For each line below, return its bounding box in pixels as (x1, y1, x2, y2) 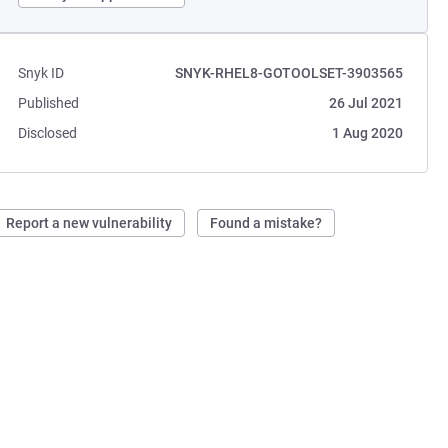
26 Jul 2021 (328, 95, 403, 111)
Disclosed (18, 125, 78, 141)
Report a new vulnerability (6, 215, 173, 231)
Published (18, 95, 80, 111)
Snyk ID (18, 65, 65, 81)
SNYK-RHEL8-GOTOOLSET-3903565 (174, 65, 403, 81)
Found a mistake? (210, 215, 323, 231)
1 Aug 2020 (331, 125, 403, 141)
